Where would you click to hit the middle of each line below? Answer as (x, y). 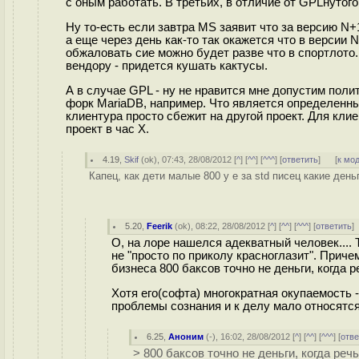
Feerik (160, 226)
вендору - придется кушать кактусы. (167, 65)
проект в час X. (107, 129)
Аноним (186, 337)
